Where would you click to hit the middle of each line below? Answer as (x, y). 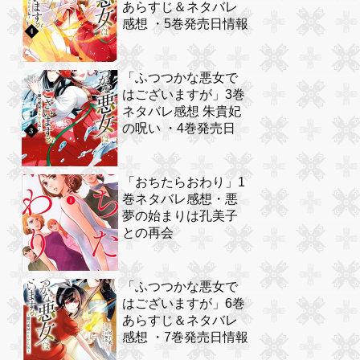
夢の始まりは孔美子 (180, 216)
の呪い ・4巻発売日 (179, 129)
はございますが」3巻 (184, 95)
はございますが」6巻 (184, 304)
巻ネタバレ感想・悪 (180, 199)
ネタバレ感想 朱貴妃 (182, 112)
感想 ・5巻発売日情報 (185, 24)
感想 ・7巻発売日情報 (185, 337)
